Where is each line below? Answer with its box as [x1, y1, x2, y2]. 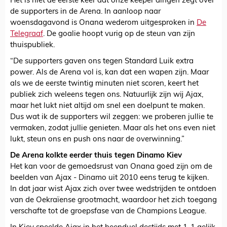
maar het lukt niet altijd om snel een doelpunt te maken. [10, 102, 205, 110]
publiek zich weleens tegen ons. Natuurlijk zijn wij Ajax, [10, 91, 203, 99]
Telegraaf [10, 30, 43, 39]
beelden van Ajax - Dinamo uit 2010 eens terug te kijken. [10, 174, 209, 182]
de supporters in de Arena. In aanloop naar [10, 8, 161, 16]
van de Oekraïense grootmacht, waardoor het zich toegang [10, 197, 217, 205]
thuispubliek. [10, 42, 55, 50]
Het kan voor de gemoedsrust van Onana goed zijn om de [10, 163, 212, 171]
